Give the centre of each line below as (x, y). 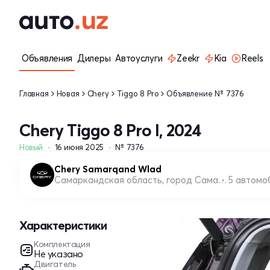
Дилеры (94, 58)
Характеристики (63, 225)
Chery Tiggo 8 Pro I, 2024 (110, 130)
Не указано (58, 254)
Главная (34, 93)
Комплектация (62, 244)
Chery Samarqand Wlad (108, 169)
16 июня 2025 (79, 147)
